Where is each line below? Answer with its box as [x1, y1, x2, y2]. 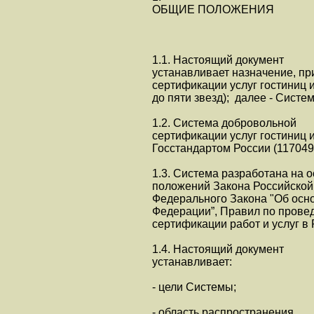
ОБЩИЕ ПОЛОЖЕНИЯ [152, 4, 274, 15]
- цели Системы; [152, 281, 236, 293]
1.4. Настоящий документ [152, 243, 284, 255]
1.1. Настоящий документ [152, 54, 284, 66]
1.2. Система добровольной [152, 117, 296, 129]
